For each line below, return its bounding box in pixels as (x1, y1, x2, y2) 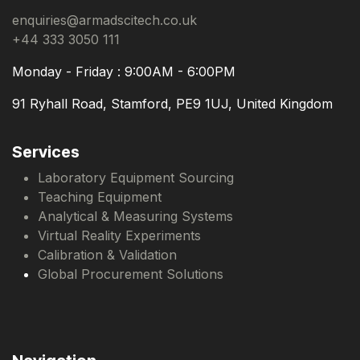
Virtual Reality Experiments (38, 227, 201, 243)
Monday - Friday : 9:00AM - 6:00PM (12, 63, 235, 80)
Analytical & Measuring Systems (38, 208, 233, 224)
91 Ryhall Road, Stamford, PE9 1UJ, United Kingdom (12, 96, 333, 112)
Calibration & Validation (38, 247, 177, 263)
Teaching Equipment (38, 189, 162, 205)
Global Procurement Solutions (38, 266, 223, 282)
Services (12, 142, 80, 162)
